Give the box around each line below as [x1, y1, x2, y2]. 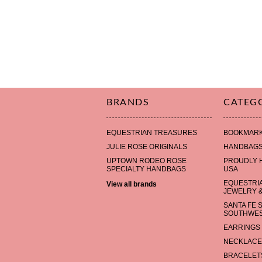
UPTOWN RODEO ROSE [106, 157, 187, 165]
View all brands [106, 180, 157, 188]
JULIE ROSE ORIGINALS [106, 143, 187, 151]
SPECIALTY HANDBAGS [106, 165, 186, 173]
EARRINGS [223, 223, 260, 232]
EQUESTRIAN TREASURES [106, 129, 197, 137]
